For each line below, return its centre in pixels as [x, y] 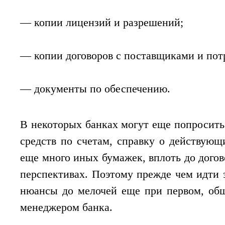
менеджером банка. [66, 207]
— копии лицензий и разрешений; [102, 23]
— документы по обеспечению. [95, 89]
